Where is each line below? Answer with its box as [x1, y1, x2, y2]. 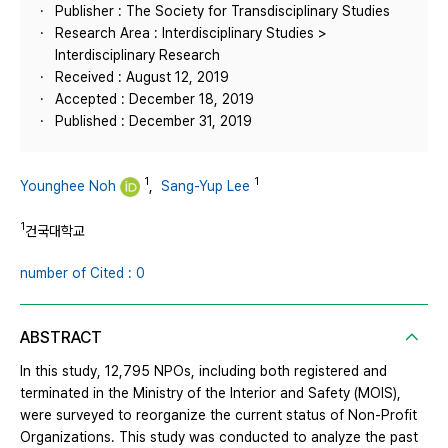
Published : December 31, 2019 [55, 113, 252, 129]
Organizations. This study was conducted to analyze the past [20, 428, 418, 445]
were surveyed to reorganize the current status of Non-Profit [20, 406, 417, 423]
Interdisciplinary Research [55, 47, 220, 63]
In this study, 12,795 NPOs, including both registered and [20, 362, 387, 379]
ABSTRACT [20, 327, 102, 347]
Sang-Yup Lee [161, 177, 250, 194]
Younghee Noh [20, 177, 116, 194]
